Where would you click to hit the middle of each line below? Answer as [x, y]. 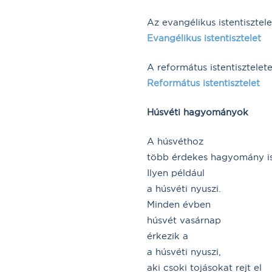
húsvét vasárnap [184, 220]
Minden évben [179, 204]
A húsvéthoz [175, 141]
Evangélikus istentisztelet [204, 38]
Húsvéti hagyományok [198, 112]
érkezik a [168, 236]
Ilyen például [176, 172]
